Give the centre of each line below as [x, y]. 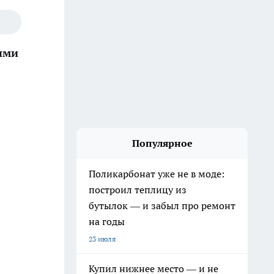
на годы [107, 221]
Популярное [162, 143]
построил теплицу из [138, 190]
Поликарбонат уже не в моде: [157, 174]
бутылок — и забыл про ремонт [162, 206]
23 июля [102, 239]
